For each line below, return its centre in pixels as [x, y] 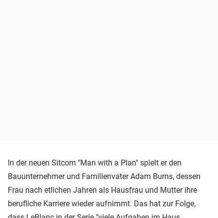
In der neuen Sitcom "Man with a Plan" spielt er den [95, 163]
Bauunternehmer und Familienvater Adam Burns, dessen [104, 176]
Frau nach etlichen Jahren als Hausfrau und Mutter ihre [102, 190]
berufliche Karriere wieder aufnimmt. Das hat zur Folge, [102, 203]
